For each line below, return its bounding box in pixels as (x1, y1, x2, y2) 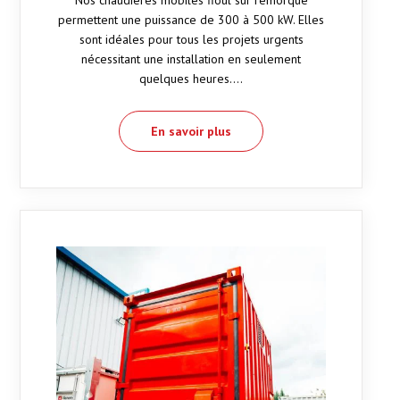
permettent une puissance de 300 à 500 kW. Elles (58, 12, 324, 29)
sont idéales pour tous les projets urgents (79, 31, 304, 48)
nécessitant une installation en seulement (81, 51, 301, 68)
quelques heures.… (139, 71, 243, 87)
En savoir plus (151, 123, 231, 140)
